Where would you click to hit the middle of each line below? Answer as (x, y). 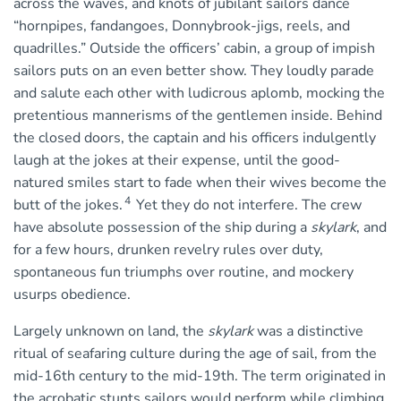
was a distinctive (308, 332)
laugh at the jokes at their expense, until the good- (177, 161)
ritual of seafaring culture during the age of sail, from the (195, 354)
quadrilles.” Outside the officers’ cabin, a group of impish (194, 49)
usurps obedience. (72, 295)
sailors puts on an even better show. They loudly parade (194, 71)
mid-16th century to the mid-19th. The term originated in (200, 376)
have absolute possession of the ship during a (162, 228)
